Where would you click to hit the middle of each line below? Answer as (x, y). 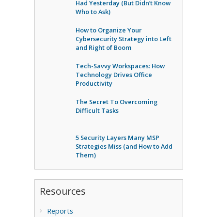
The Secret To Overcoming (116, 102)
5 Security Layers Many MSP (117, 138)
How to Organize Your (108, 30)
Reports (60, 211)
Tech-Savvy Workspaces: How (120, 66)
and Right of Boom (103, 47)
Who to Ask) (93, 12)
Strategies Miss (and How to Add (124, 146)
